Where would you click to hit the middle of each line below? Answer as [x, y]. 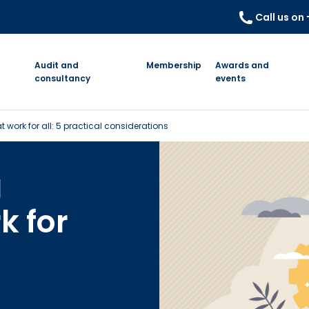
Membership [174, 65]
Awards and [242, 65]
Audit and [56, 65]
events [231, 78]
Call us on [281, 17]
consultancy [62, 78]
